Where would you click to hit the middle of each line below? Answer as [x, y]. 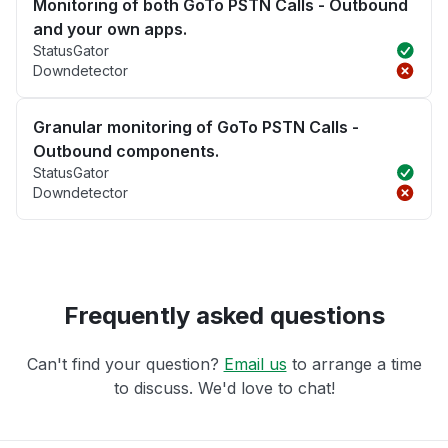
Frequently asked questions [224, 316]
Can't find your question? [125, 364]
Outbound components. [126, 151]
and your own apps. [110, 29]
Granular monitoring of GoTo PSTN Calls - [196, 127]
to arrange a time [354, 364]
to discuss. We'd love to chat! [224, 388]
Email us [255, 364]
